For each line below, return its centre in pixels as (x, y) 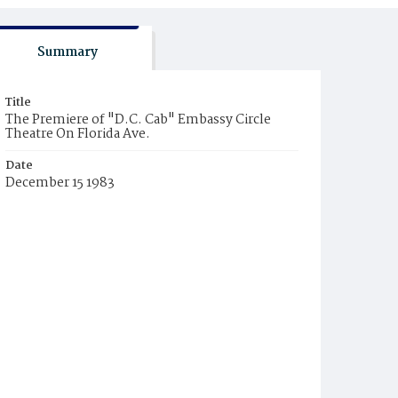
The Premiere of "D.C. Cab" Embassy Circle (138, 120)
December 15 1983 (60, 183)
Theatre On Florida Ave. (78, 134)
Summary (67, 52)
